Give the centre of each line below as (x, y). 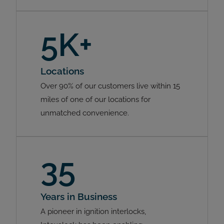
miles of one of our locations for (95, 99)
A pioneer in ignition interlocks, (93, 211)
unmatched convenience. (85, 113)
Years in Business (79, 196)
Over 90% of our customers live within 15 (110, 86)
